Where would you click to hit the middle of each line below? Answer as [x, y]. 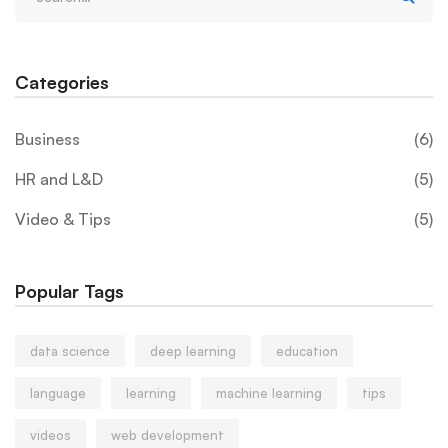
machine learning [269, 393]
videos [50, 435]
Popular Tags [69, 291]
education [307, 351]
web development [167, 435]
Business [47, 139]
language [58, 393]
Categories [62, 82]
